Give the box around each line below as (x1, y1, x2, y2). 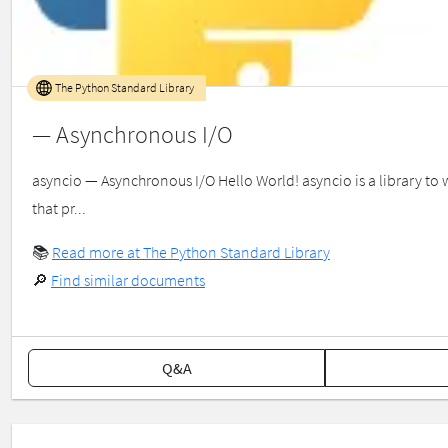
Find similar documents (51, 270, 205, 291)
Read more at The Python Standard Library (52, 242, 330, 263)
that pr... (32, 198, 86, 219)
